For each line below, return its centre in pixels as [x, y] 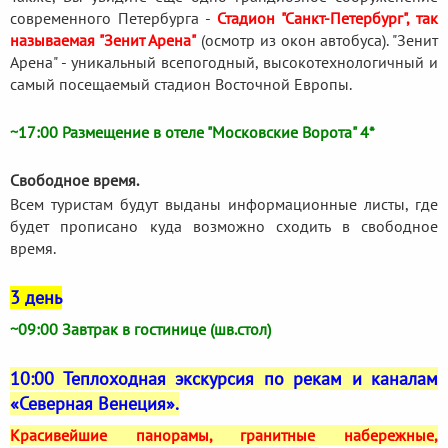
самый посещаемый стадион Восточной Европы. [181, 83]
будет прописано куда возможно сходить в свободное [224, 225]
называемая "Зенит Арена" [103, 39]
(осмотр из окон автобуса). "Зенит [317, 39]
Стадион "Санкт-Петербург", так [327, 17]
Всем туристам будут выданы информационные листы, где [224, 203]
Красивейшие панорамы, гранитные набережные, [224, 434]
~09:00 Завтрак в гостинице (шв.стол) [140, 328]
